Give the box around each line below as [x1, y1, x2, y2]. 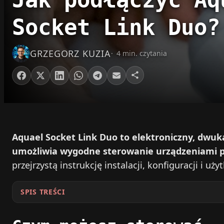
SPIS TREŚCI [20, 187, 65, 197]
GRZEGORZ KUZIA [30, 47, 111, 60]
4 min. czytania [116, 48, 167, 58]
